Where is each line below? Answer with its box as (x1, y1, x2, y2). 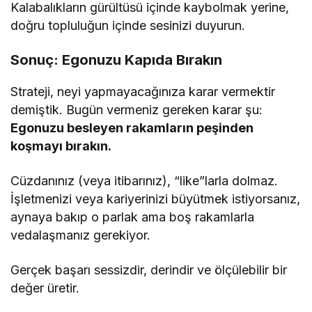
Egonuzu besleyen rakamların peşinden (10, 120, 254, 135)
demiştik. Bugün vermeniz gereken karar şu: (10, 102, 263, 117)
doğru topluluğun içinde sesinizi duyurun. (10, 17, 246, 33)
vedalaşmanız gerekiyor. (10, 227, 151, 242)
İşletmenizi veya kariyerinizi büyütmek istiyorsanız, (10, 191, 301, 206)
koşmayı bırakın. (10, 138, 112, 153)
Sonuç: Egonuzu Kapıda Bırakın (10, 51, 222, 68)
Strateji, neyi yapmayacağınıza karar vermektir (10, 84, 276, 99)
